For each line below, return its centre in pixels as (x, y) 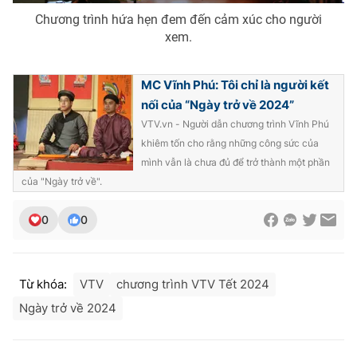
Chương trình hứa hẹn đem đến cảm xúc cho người (178, 20)
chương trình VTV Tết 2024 (193, 284)
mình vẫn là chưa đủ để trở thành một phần (235, 163)
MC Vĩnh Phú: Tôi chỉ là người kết (235, 85)
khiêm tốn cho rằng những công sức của (230, 143)
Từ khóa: (43, 284)
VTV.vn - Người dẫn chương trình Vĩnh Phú (235, 124)
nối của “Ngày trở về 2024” (218, 105)
